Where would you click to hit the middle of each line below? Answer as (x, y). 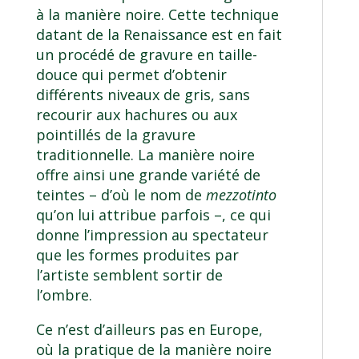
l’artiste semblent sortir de (129, 275)
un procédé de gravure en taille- (146, 55)
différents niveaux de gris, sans (143, 95)
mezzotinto (241, 195)
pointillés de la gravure (115, 135)
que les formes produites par (137, 255)
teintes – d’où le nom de (121, 195)
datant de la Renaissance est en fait (159, 35)
